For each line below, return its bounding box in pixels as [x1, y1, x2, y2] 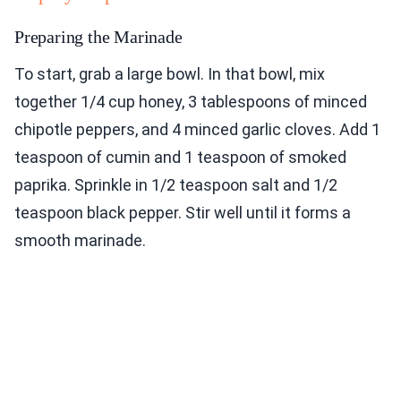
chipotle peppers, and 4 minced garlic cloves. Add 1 [14, 120, 380, 140]
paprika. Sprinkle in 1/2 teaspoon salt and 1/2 [14, 175, 337, 195]
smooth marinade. [14, 231, 146, 251]
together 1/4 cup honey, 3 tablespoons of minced [14, 92, 367, 112]
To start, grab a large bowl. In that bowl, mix [14, 64, 325, 84]
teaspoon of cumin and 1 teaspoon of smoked [14, 148, 346, 167]
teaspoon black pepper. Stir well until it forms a [14, 203, 351, 223]
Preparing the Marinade [14, 27, 183, 47]
